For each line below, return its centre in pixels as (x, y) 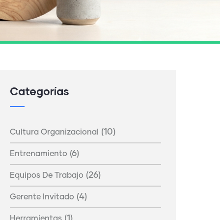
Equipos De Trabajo (47, 175)
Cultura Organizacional (54, 132)
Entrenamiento (39, 153)
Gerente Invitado (42, 197)
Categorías (40, 91)
